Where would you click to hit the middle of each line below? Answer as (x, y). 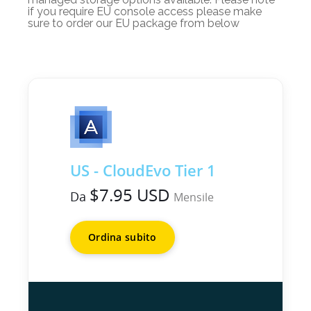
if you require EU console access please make (145, 11)
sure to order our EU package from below (134, 23)
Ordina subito (123, 237)
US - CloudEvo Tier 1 (143, 170)
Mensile (194, 197)
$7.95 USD (130, 195)
